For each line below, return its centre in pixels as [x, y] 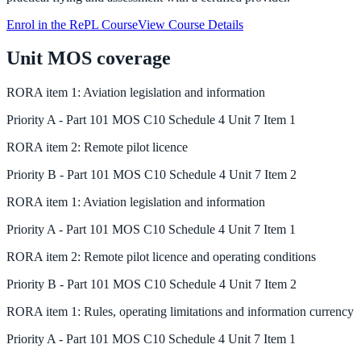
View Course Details [191, 24]
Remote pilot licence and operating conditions [200, 257]
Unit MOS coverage [89, 58]
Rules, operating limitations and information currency [219, 312]
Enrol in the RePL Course [72, 24]
